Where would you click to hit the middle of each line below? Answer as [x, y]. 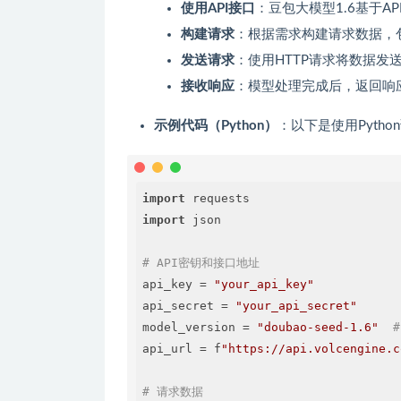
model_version [192, 327]
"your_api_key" [264, 284]
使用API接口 [218, 9]
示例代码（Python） [216, 126]
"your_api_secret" [296, 305]
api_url [171, 348]
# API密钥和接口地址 [200, 262]
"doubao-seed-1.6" [317, 327]
